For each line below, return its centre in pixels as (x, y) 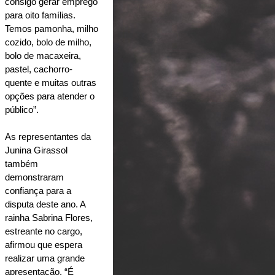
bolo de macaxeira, (43, 56)
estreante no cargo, (44, 231)
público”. (22, 110)
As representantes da (48, 137)
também (21, 164)
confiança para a (38, 191)
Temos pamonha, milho (52, 29)
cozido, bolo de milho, (48, 42)
